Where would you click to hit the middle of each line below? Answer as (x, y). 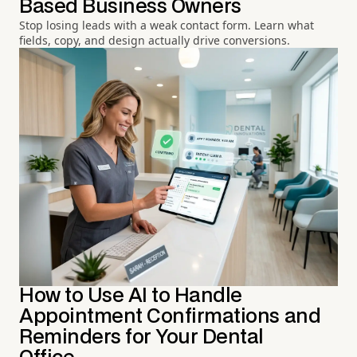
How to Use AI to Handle (131, 296)
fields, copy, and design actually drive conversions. (155, 41)
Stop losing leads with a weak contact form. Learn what (167, 25)
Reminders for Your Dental (142, 337)
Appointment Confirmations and (170, 316)
